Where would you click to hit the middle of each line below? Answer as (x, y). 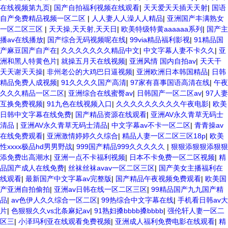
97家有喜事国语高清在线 (170, 82)
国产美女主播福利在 (191, 168)
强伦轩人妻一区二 (196, 211)
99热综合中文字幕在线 (137, 200)
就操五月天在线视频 (93, 61)
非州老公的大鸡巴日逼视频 (90, 72)
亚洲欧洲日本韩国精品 (172, 72)
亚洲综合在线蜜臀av (101, 93)
